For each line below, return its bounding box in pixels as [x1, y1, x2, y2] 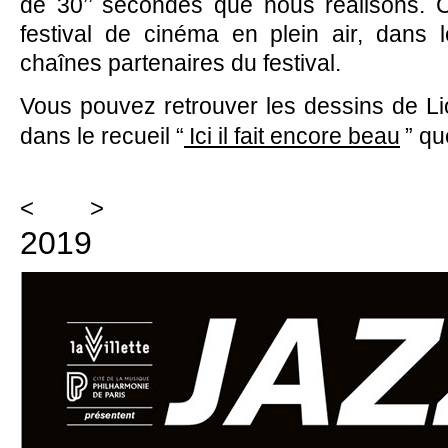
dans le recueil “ [20, 122, 184, 149]
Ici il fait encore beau [184, 122, 400, 149]
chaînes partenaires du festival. [20, 49, 341, 76]
